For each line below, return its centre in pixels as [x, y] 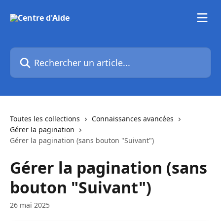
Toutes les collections [45, 119]
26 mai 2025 [30, 205]
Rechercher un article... [52, 53]
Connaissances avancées [133, 119]
